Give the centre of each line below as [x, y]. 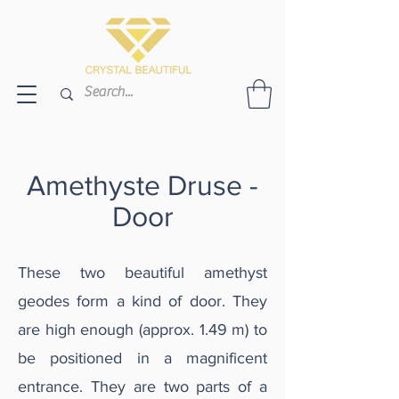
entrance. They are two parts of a [142, 387]
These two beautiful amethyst [142, 273]
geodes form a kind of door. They [142, 301]
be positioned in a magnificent [142, 358]
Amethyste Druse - [142, 185]
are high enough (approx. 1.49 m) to [142, 330]
